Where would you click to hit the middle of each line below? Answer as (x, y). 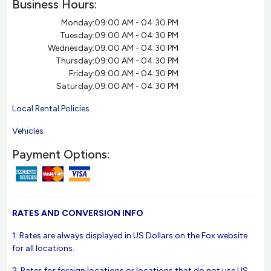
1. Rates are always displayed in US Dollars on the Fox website (130, 236)
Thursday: (75, 61)
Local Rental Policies (51, 109)
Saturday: (75, 86)
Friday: (81, 73)
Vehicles (28, 131)
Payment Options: (61, 154)
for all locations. (43, 248)
